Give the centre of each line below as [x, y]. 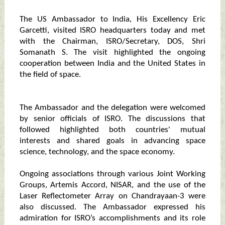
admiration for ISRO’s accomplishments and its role [113, 218]
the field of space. [50, 75]
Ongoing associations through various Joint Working [113, 174]
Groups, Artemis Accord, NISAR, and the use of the [113, 185]
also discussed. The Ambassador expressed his [113, 207]
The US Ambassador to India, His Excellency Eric [113, 20]
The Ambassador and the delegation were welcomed [113, 108]
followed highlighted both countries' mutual [113, 130]
